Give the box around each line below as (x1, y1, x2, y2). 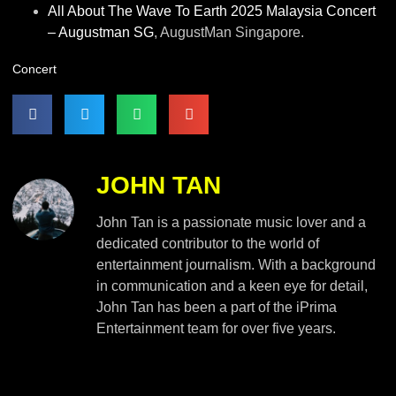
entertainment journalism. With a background (96, 256, 377, 272)
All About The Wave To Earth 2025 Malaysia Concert (48, 3, 377, 19)
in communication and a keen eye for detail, (96, 278, 369, 293)
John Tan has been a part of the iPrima (96, 299, 338, 315)
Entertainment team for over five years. (96, 320, 337, 336)
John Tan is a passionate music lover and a (96, 214, 367, 230)
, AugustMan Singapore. (154, 24, 305, 40)
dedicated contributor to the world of (96, 235, 320, 251)
